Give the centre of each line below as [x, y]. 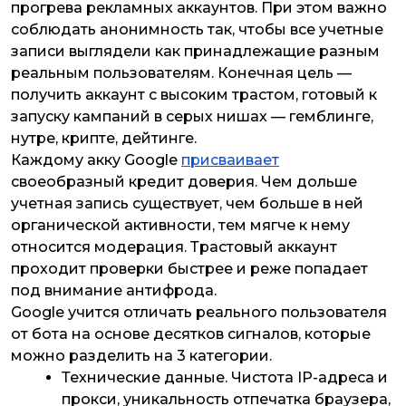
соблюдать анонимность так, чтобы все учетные [197, 29]
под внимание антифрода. [114, 290]
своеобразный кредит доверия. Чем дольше [184, 182]
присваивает [230, 160]
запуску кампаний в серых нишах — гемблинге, [192, 116]
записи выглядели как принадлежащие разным [195, 51]
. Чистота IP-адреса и [306, 377]
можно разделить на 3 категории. [141, 356]
